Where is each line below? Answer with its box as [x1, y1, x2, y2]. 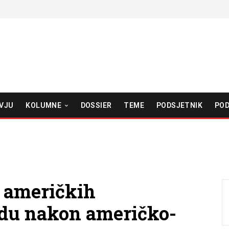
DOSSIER [80, 101, 112, 109]
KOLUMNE [26, 101, 62, 109]
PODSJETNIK [156, 101, 202, 109]
